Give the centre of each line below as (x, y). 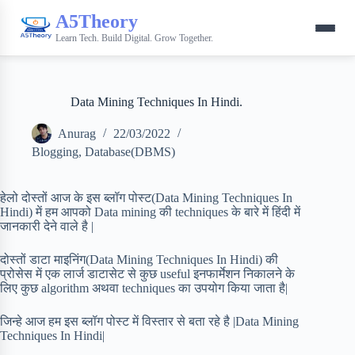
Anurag (77, 134)
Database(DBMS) (130, 152)
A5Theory (97, 21)
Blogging (55, 152)
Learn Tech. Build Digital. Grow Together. (134, 38)
